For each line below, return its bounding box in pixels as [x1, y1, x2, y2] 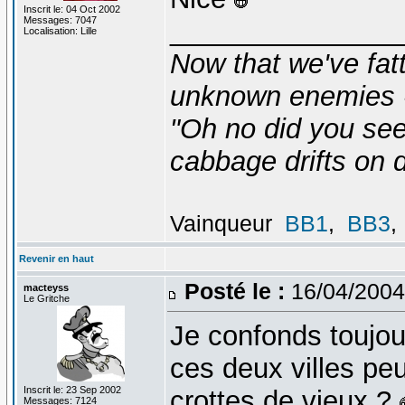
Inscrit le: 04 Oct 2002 [23, 3, 120, 14]
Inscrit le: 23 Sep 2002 [23, 383, 121, 395]
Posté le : [184, 278, 285, 304]
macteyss [23, 281, 69, 293]
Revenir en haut [18, 252, 94, 264]
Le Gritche [23, 292, 70, 304]
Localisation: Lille [23, 24, 97, 36]
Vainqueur [169, 210, 278, 236]
